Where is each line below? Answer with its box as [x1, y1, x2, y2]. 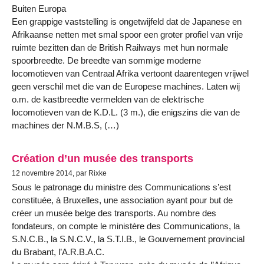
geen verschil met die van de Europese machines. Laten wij [12, 81, 240, 92]
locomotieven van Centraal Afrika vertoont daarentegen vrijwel [12, 68, 249, 79]
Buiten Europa [12, 4, 66, 14]
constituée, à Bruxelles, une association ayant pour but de [12, 194, 233, 205]
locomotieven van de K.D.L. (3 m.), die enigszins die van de [12, 107, 240, 118]
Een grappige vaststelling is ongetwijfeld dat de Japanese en [12, 16, 242, 27]
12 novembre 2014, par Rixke [12, 169, 107, 177]
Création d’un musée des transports [12, 151, 193, 164]
